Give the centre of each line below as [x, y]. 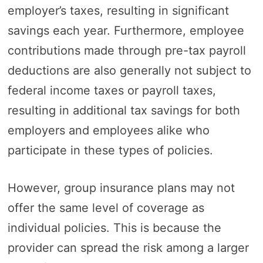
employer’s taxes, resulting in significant [118, 10]
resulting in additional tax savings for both [124, 110]
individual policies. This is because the [114, 227]
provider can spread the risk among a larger [128, 247]
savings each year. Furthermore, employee [126, 30]
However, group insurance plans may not [121, 188]
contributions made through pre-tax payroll [127, 50]
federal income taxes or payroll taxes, [112, 90]
